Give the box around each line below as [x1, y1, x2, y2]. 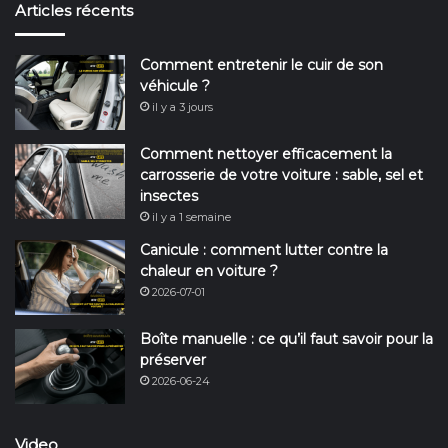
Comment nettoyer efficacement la [140, 144, 392, 163]
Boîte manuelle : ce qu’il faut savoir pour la [140, 329, 433, 348]
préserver [140, 350, 206, 369]
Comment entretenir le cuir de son [140, 55, 383, 74]
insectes [140, 186, 198, 205]
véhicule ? [140, 76, 210, 95]
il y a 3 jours [152, 99, 213, 114]
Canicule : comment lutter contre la [140, 240, 388, 259]
